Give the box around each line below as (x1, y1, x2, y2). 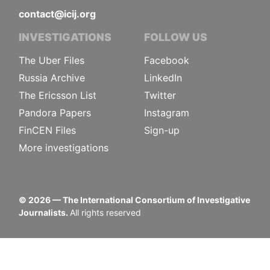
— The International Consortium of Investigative (51, 194, 250, 205)
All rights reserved (70, 207, 141, 218)
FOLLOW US (144, 30, 207, 43)
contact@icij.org (19, 7, 96, 20)
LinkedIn (144, 71, 182, 84)
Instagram (144, 106, 189, 119)
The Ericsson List (19, 89, 96, 101)
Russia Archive (19, 71, 85, 84)
